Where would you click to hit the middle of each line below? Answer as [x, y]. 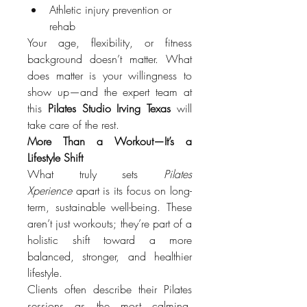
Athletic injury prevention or [110, 9]
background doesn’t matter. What [110, 59]
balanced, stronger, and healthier [110, 256]
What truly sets [96, 174]
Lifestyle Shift [55, 157]
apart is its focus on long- [132, 190]
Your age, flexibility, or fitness [110, 42]
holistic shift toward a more [110, 240]
